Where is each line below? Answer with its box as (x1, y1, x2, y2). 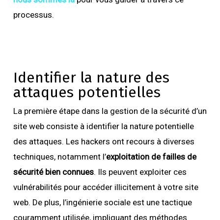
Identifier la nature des (13, 68, 169, 86)
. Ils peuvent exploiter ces (93, 166, 187, 177)
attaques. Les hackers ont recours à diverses (28, 136, 194, 146)
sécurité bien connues (13, 166, 94, 177)
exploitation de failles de (106, 151, 196, 162)
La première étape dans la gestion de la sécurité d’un (13, 106, 207, 116)
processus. (13, 9, 54, 20)
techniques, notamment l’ (13, 151, 106, 162)
